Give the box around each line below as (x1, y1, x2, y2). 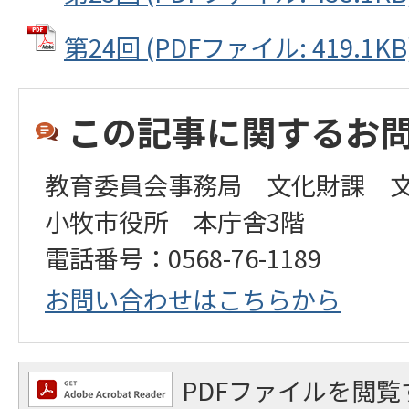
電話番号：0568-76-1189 (45, 238, 321, 276)
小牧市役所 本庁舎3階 (45, 202, 305, 239)
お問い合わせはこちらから (45, 279, 341, 317)
